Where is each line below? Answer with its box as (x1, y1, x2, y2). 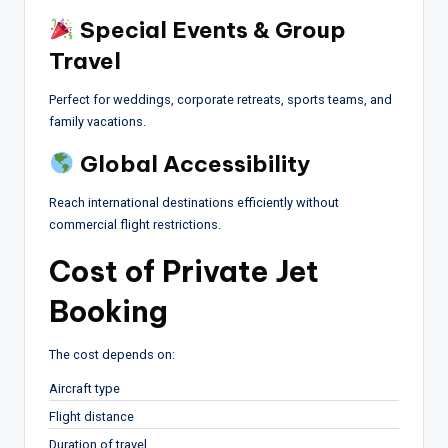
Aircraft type (49, 380, 120, 396)
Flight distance (49, 408, 134, 424)
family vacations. (49, 113, 146, 129)
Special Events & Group (74, 15, 346, 44)
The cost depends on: (49, 346, 175, 362)
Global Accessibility (74, 149, 310, 178)
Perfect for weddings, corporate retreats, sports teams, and (49, 91, 392, 107)
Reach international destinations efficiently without (49, 194, 339, 210)
